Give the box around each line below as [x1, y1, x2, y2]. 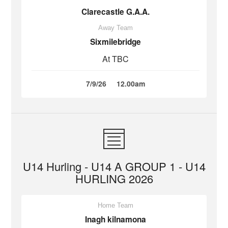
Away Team [98, 24, 133, 32]
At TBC [102, 53, 129, 65]
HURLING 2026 [75, 170, 153, 186]
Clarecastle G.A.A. [81, 6, 150, 17]
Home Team [98, 202, 133, 209]
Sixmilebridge [90, 36, 141, 47]
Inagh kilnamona [85, 214, 146, 225]
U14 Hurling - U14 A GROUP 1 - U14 [22, 158, 206, 174]
